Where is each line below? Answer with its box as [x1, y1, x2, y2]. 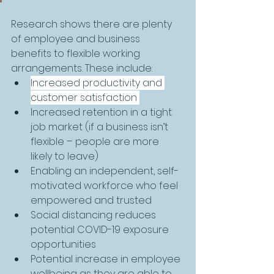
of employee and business [11, 31, 143, 46]
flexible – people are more [31, 134, 161, 149]
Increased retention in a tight [31, 105, 174, 119]
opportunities [31, 237, 96, 251]
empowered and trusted [31, 193, 152, 207]
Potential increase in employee [31, 251, 183, 266]
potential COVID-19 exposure [31, 222, 171, 237]
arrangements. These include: [11, 61, 152, 75]
